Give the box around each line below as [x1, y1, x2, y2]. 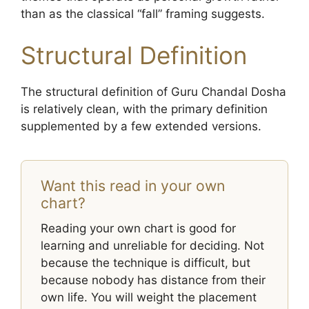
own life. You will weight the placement [41, 290, 257, 304]
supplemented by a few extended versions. [21, 119, 261, 133]
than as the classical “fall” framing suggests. [21, 7, 265, 21]
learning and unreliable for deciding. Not [41, 238, 264, 252]
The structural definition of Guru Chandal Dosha [21, 84, 286, 99]
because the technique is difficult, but [41, 255, 250, 270]
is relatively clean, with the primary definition [21, 101, 268, 116]
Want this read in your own [41, 176, 225, 195]
